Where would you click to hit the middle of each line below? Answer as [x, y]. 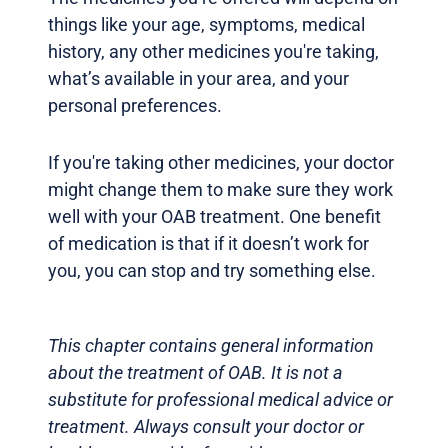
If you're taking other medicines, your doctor [221, 163]
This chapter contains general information [211, 346]
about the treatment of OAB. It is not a [195, 373]
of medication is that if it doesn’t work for [208, 244]
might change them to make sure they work [220, 190]
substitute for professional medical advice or [220, 400]
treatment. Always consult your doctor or [206, 427]
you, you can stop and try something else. [212, 271]
